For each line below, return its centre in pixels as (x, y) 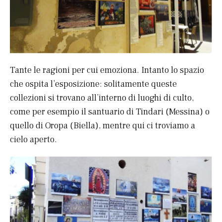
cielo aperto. (33, 139)
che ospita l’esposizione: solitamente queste (93, 84)
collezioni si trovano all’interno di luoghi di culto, (102, 98)
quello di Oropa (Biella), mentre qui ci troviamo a (103, 125)
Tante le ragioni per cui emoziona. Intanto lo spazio (107, 70)
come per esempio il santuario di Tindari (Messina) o (110, 111)
